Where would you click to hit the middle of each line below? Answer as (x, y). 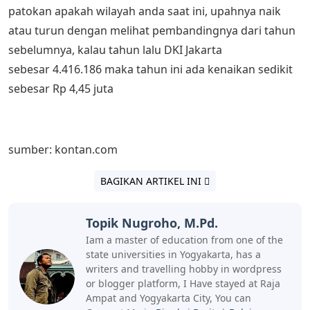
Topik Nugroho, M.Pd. (152, 223)
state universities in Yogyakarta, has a (173, 255)
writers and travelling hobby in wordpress (184, 269)
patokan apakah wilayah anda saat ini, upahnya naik (145, 11)
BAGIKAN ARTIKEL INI (152, 181)
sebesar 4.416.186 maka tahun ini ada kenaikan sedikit (151, 70)
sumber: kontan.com (63, 150)
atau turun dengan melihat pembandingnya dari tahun (152, 31)
